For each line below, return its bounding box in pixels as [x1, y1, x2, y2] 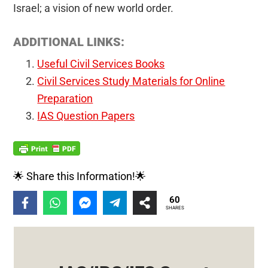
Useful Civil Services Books [37, 57, 165, 70]
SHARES [165, 205, 184, 211]
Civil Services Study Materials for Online [37, 74, 226, 87]
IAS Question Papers [37, 109, 135, 122]
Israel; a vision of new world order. [13, 1, 174, 14]
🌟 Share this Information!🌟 [13, 169, 147, 182]
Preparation [37, 92, 93, 105]
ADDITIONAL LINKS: [13, 34, 125, 49]
